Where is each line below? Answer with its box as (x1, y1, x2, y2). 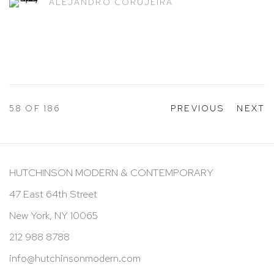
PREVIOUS (171, 102, 225, 114)
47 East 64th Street (9, 187, 97, 201)
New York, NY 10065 (9, 208, 98, 222)
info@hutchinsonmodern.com (9, 251, 141, 265)
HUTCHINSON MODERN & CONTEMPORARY (9, 165, 213, 179)
